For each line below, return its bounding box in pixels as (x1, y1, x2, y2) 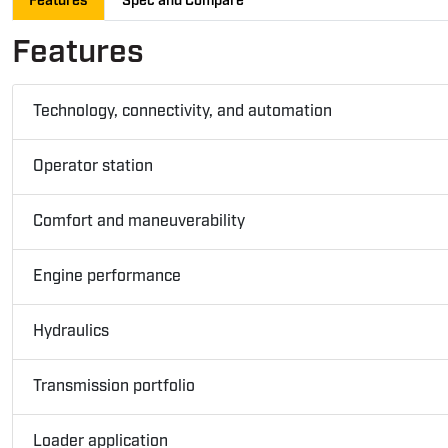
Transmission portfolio (33, 376, 195, 398)
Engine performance (33, 266, 181, 288)
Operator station (33, 156, 153, 178)
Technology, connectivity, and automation (33, 101, 332, 123)
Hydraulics (33, 321, 109, 343)
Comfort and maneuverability (33, 211, 245, 233)
